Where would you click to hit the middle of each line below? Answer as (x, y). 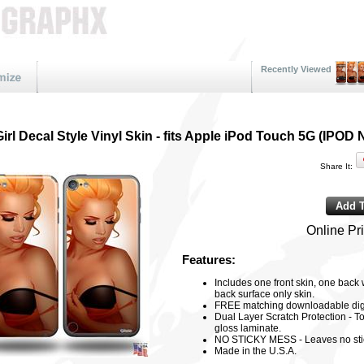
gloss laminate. (248, 329)
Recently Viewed (296, 69)
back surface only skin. (264, 295)
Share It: (336, 167)
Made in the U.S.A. (256, 351)
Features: (209, 260)
